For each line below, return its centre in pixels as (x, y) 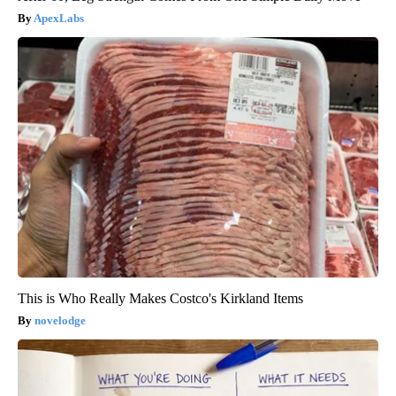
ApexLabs (59, 19)
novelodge (60, 321)
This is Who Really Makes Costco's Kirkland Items (160, 299)
